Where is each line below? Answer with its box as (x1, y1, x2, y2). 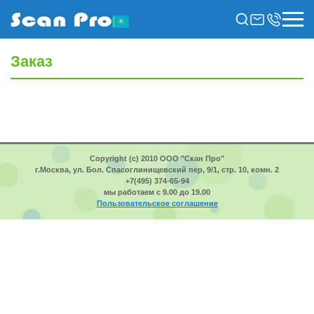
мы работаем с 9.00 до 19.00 (104, 188, 210, 196)
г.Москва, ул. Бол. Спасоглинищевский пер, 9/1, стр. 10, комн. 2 (35, 165, 279, 174)
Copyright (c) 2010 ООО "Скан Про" (90, 154, 224, 163)
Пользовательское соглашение (96, 199, 218, 207)
